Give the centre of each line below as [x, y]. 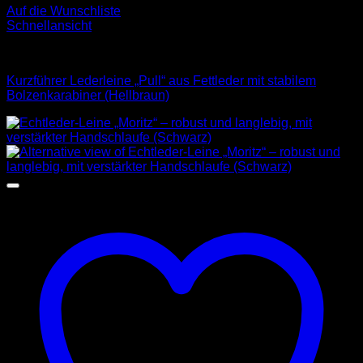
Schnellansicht [49, 26]
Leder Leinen [45, 53]
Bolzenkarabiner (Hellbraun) [88, 96]
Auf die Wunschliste [64, 11]
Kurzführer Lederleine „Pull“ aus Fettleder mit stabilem [161, 81]
